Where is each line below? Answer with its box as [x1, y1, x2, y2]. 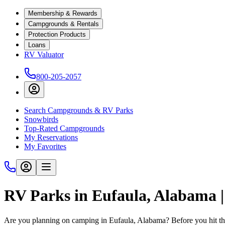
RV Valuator [24, 50, 64, 59]
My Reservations [24, 133, 78, 142]
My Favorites [24, 142, 66, 151]
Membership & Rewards [28, 10, 97, 17]
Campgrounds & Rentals [28, 20, 99, 28]
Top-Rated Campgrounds [24, 124, 104, 133]
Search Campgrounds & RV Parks [24, 106, 133, 115]
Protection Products [28, 31, 86, 38]
